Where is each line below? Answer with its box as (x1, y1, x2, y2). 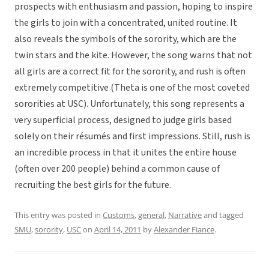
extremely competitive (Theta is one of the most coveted (14, 81, 250, 95)
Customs (103, 210, 134, 221)
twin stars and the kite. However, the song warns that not (14, 49, 252, 62)
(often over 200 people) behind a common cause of (14, 162, 220, 176)
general (138, 210, 165, 221)
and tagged (202, 210, 244, 221)
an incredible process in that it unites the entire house (14, 146, 237, 160)
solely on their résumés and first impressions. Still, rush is (14, 130, 250, 144)
